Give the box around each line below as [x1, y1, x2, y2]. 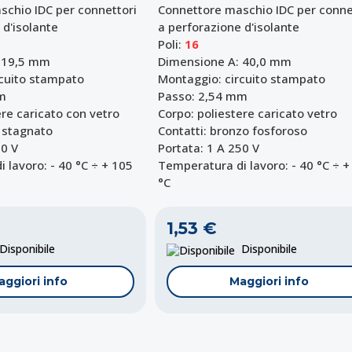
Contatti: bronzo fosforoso [158, 123, 308, 139]
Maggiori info [229, 273, 309, 288]
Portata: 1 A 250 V [158, 140, 260, 156]
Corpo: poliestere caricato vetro [158, 105, 338, 122]
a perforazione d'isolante [158, 19, 300, 35]
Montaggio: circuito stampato [158, 71, 326, 87]
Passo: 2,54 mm [158, 88, 248, 104]
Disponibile [234, 241, 297, 257]
